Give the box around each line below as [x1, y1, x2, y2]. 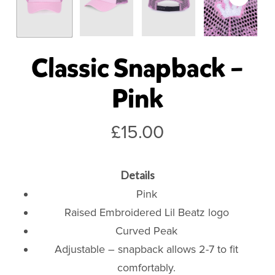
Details [120, 168, 155, 182]
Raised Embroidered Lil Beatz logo [64, 205, 229, 219]
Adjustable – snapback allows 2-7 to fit [55, 242, 239, 256]
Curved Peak [115, 223, 178, 238]
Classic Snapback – [31, 50, 244, 85]
